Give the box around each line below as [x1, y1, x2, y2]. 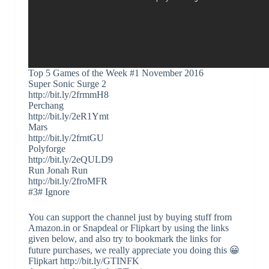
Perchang [28, 100, 64, 110]
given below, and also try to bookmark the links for [28, 234, 221, 244]
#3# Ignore [28, 187, 70, 197]
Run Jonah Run [28, 165, 88, 175]
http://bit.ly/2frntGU [28, 133, 104, 143]
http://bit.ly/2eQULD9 [28, 154, 113, 165]
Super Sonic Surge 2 [28, 79, 106, 89]
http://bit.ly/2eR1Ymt [28, 111, 109, 121]
